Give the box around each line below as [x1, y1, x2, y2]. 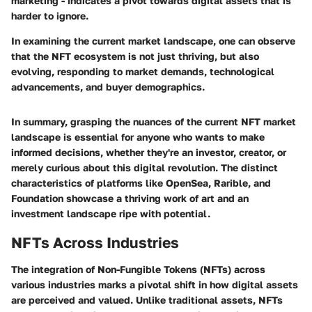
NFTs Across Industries [11, 233, 179, 252]
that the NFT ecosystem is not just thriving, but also [11, 50, 259, 63]
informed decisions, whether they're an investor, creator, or [11, 146, 286, 159]
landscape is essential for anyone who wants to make [11, 131, 265, 143]
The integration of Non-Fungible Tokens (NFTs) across [11, 263, 265, 275]
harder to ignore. [11, 10, 88, 22]
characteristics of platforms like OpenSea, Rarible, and [11, 177, 271, 189]
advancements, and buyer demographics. [11, 81, 205, 93]
